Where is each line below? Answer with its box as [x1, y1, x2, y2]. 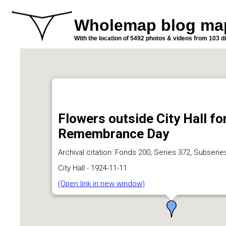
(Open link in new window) [58, 179, 145, 188]
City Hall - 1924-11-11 [58, 163, 127, 173]
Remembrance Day [58, 126, 169, 141]
